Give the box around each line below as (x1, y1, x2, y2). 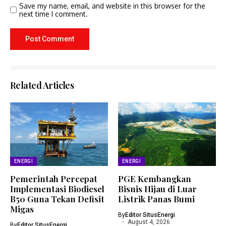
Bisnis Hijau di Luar (118, 183, 197, 195)
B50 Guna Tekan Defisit (10, 193, 104, 205)
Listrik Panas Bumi (118, 193, 195, 205)
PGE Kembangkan (118, 173, 191, 185)
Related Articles (10, 79, 74, 91)
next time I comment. (19, 10, 88, 18)
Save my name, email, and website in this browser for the (19, 2, 205, 10)
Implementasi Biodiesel (10, 183, 104, 195)
